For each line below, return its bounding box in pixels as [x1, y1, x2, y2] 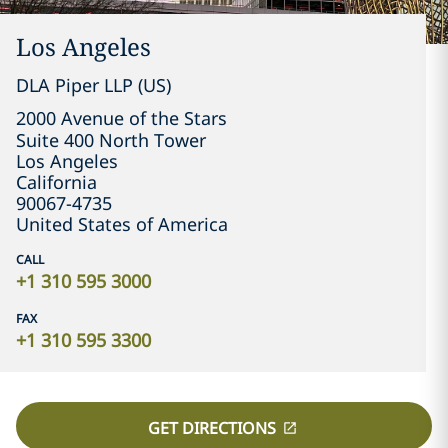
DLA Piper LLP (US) [16, 73, 171, 97]
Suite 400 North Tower [16, 128, 206, 152]
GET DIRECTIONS [148, 416, 276, 439]
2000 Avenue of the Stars [16, 106, 227, 130]
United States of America [16, 212, 228, 236]
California [16, 170, 97, 194]
